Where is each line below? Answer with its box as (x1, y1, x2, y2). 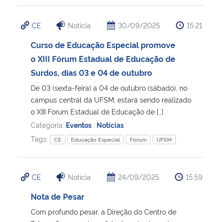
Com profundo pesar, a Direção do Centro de (31, 206, 176, 216)
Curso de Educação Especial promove (31, 39, 175, 50)
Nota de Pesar (31, 190, 84, 202)
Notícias (97, 119, 124, 129)
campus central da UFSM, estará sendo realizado (31, 94, 191, 104)
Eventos (66, 119, 93, 129)
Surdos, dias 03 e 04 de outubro (31, 66, 152, 78)
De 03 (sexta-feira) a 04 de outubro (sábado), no (31, 82, 187, 92)
